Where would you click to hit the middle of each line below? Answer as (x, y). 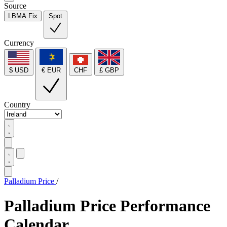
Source (15, 6)
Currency (19, 43)
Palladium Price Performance (107, 206)
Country (17, 104)
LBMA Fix (23, 16)
